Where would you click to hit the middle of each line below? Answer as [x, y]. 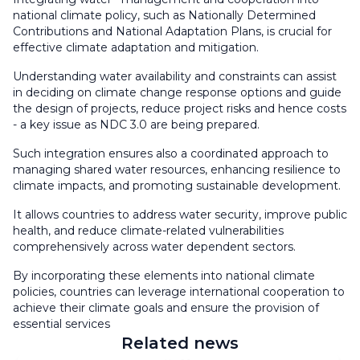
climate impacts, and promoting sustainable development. [177, 185]
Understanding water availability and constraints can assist [175, 76]
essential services [61, 323]
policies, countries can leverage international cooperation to [179, 291]
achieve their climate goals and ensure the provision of [166, 307]
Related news [180, 343]
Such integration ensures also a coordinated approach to [171, 153]
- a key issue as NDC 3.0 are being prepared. [136, 124]
